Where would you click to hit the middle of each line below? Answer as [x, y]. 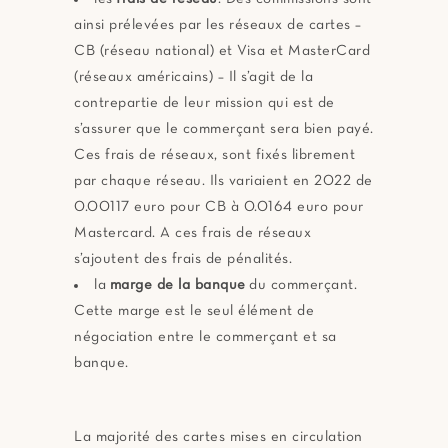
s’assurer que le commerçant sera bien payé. [224, 129]
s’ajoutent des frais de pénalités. [183, 259]
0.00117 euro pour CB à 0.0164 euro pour [219, 207]
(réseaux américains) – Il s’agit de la [193, 77]
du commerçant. [303, 285]
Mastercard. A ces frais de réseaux [192, 233]
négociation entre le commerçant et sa [205, 337]
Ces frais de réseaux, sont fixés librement [214, 155]
